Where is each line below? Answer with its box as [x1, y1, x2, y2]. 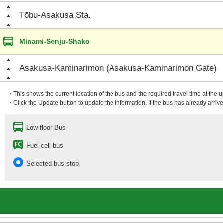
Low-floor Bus [26, 124, 66, 131]
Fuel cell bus [26, 142, 63, 149]
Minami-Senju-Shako [19, 37, 90, 45]
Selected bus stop [26, 160, 79, 167]
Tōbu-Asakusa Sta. [19, 10, 91, 20]
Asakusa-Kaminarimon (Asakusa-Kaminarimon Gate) [19, 63, 217, 73]
